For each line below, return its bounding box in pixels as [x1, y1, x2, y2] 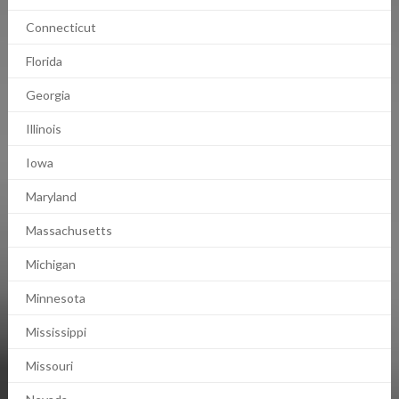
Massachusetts [25, 223, 112, 239]
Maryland [25, 189, 77, 205]
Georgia [25, 87, 70, 103]
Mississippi [25, 324, 86, 340]
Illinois [25, 121, 61, 137]
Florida [25, 53, 62, 69]
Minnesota [25, 290, 85, 306]
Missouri [25, 358, 73, 374]
